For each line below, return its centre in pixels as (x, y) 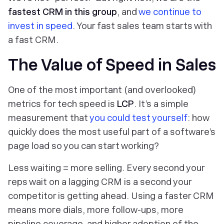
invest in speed (40, 26)
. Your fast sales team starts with (142, 26)
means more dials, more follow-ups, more (96, 210)
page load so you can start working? (83, 146)
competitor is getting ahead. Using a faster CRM (111, 196)
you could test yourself (138, 118)
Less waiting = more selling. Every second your (106, 168)
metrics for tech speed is (62, 104)
